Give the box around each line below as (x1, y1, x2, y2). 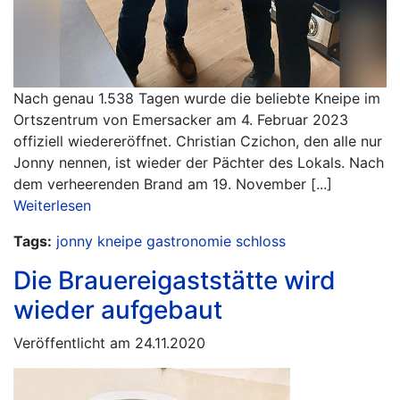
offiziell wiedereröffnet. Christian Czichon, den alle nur (13, 132, 382, 150)
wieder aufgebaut (13, 295, 222, 325)
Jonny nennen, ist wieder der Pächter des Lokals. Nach (13, 154, 384, 171)
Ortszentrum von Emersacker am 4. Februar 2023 (13, 111, 348, 129)
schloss (236, 232, 286, 250)
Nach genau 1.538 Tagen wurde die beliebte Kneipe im (13, 89, 380, 107)
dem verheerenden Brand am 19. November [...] (13, 175, 332, 193)
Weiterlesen (13, 196, 91, 214)
